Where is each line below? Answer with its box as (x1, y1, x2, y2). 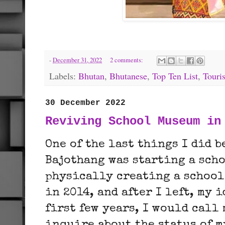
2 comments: (109, 55, 145, 64)
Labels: (49, 70, 78, 82)
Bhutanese (109, 70, 147, 82)
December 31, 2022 (53, 55, 102, 64)
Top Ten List (152, 70, 198, 82)
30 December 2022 (45, 98, 126, 108)
